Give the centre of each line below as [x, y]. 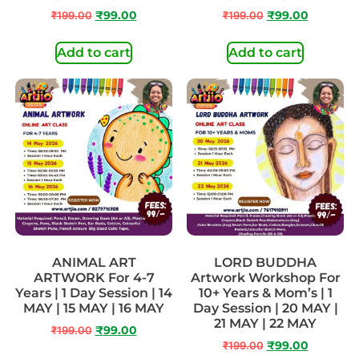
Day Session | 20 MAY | [265, 309]
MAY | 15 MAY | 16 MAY [94, 309]
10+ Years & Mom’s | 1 [265, 293]
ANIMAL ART [94, 263]
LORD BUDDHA [265, 263]
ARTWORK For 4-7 [94, 278]
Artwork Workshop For [265, 278]
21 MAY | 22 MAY [265, 324]
